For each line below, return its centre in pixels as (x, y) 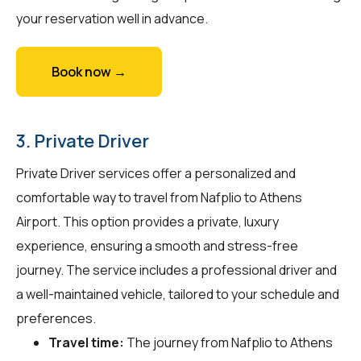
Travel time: (86, 342)
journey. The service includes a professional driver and (176, 270)
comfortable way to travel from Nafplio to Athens (159, 197)
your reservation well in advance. (112, 18)
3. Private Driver (83, 141)
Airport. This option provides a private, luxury (147, 221)
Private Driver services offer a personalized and (156, 173)
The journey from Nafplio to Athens (228, 342)
